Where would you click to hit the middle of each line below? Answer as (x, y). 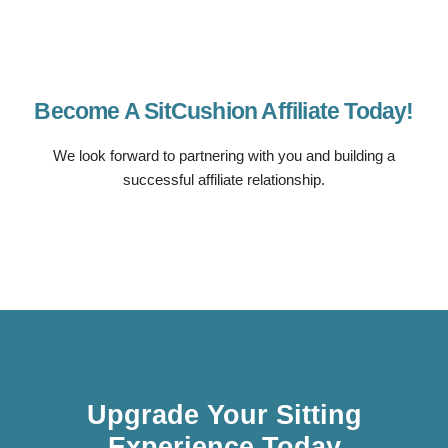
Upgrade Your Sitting (224, 415)
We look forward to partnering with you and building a (224, 156)
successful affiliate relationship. (224, 180)
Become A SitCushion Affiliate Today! (224, 111)
